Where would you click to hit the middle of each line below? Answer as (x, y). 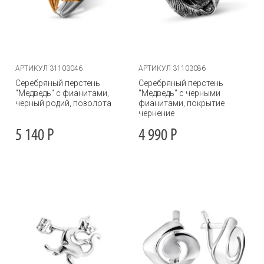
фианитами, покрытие (181, 103)
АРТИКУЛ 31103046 (49, 68)
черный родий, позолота (63, 103)
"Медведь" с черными (179, 93)
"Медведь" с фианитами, (62, 93)
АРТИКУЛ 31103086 (172, 68)
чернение (156, 113)
